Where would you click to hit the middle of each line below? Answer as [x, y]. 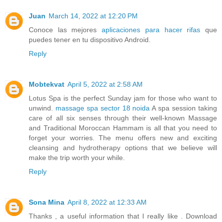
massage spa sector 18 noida [103, 108]
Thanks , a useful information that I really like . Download [123, 216]
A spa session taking [184, 108]
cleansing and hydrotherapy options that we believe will [123, 147]
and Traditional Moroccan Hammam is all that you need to [123, 128]
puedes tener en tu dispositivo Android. [90, 39]
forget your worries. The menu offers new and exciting [123, 138]
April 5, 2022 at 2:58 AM [105, 84]
